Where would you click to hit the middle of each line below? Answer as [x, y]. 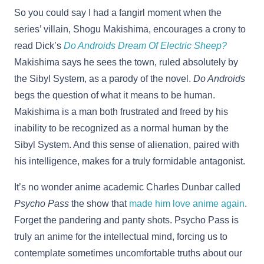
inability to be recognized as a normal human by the [121, 128]
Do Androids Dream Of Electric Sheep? [145, 46]
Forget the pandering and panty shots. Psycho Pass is [126, 220]
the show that [99, 204]
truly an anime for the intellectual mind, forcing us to [121, 237]
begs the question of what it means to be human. [115, 95]
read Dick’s [39, 46]
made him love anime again [187, 204]
